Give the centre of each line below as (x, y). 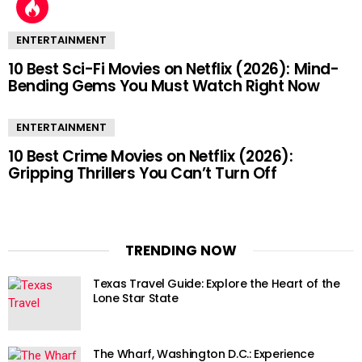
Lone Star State (136, 299)
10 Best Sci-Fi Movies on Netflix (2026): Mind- (174, 69)
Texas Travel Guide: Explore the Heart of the (217, 284)
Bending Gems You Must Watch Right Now (164, 86)
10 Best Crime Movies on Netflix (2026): (151, 156)
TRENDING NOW (181, 250)
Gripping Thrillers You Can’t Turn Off (143, 173)
